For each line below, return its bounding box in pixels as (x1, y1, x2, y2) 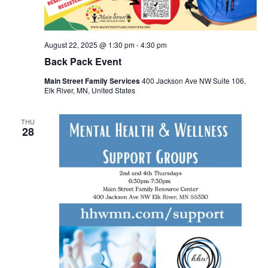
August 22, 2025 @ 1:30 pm (44, 39, 135, 50)
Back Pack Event (44, 54, 121, 69)
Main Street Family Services (44, 75, 142, 87)
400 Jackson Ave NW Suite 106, (141, 75, 246, 86)
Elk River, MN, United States (44, 85, 135, 96)
